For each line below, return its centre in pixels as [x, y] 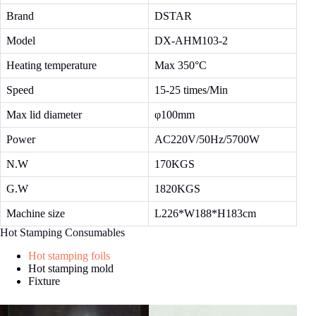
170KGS [175, 164]
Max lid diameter [44, 115]
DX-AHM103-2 [191, 41]
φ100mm [175, 115]
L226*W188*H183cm [205, 214]
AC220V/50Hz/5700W [207, 140]
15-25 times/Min [191, 90]
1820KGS [177, 189]
